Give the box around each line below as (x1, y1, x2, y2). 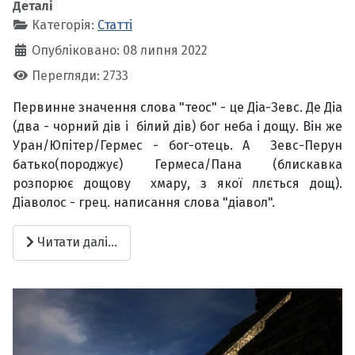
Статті (97, 17, 132, 32)
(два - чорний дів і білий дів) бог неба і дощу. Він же (13, 118, 342, 134)
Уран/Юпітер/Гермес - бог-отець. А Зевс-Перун (13, 137, 342, 153)
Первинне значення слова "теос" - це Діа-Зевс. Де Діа (13, 99, 342, 115)
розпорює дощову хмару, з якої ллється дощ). (13, 175, 342, 191)
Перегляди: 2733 (32, 67, 128, 83)
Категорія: (29, 17, 97, 32)
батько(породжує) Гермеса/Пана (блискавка (13, 156, 342, 172)
